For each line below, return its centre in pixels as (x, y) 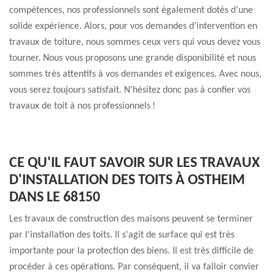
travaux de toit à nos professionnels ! (82, 106)
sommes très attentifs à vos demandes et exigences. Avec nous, (135, 74)
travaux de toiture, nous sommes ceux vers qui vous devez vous (135, 42)
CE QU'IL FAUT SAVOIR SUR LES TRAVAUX (134, 163)
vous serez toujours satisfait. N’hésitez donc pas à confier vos (130, 90)
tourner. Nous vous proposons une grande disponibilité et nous (133, 58)
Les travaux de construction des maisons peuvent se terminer (131, 219)
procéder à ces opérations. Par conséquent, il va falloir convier (134, 267)
